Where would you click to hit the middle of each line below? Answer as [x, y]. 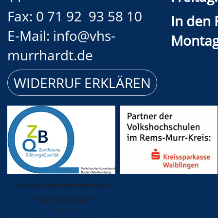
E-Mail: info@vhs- [61, 35]
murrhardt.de [50, 55]
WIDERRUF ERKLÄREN [82, 82]
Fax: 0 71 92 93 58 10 [75, 16]
